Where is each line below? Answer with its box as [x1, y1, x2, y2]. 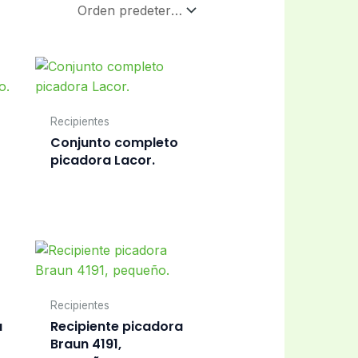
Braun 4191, [50, 334, 121, 353]
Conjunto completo [50, 133, 178, 153]
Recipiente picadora [50, 316, 183, 336]
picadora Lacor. [50, 151, 155, 170]
